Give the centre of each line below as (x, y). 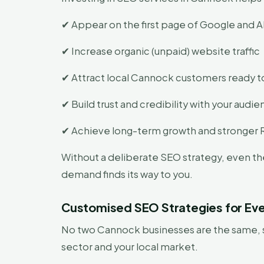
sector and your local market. (130, 247)
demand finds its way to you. (127, 174)
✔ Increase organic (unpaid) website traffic (161, 51)
